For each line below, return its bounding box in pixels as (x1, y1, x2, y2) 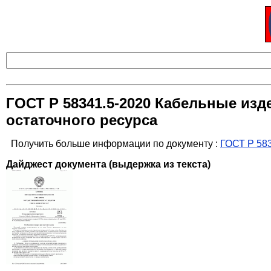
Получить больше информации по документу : (11, 139, 220, 149)
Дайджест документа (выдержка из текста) (6, 159, 211, 170)
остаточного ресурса (6, 112, 157, 129)
